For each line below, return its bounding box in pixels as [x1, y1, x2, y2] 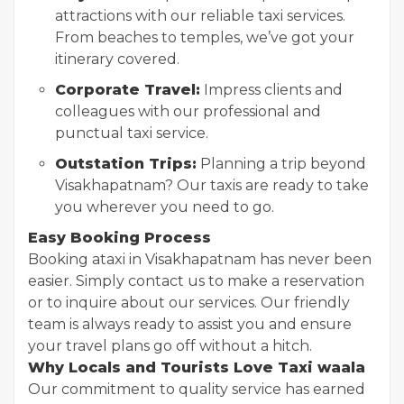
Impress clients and [200, 81, 343, 98]
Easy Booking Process [28, 229, 211, 246]
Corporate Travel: [55, 81, 200, 98]
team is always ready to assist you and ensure [28, 316, 352, 333]
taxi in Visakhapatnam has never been [100, 251, 372, 268]
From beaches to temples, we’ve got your [55, 29, 354, 46]
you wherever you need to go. [55, 198, 274, 216]
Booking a [28, 251, 100, 268]
